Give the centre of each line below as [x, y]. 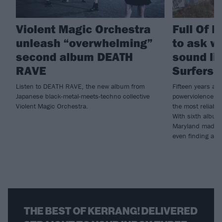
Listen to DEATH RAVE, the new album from [80, 86]
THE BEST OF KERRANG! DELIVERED [111, 211]
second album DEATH [74, 57]
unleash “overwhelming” [84, 43]
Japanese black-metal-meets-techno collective [83, 96]
